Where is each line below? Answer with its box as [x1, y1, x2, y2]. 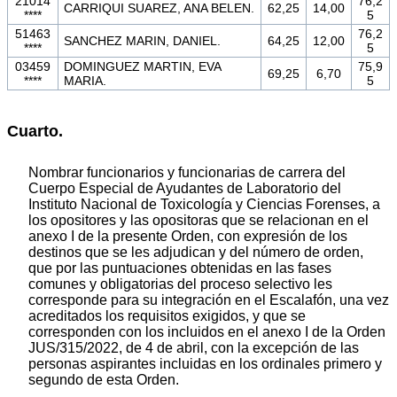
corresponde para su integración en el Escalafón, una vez [28, 292, 389, 308]
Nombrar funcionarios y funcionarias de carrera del [28, 165, 346, 181]
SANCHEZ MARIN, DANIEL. [63, 34, 221, 49]
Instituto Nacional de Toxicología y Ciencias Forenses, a [28, 197, 380, 213]
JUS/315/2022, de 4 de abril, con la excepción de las [28, 340, 359, 356]
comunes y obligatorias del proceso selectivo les [28, 276, 332, 292]
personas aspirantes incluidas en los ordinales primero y [28, 356, 382, 372]
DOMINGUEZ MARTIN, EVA [63, 59, 222, 74]
